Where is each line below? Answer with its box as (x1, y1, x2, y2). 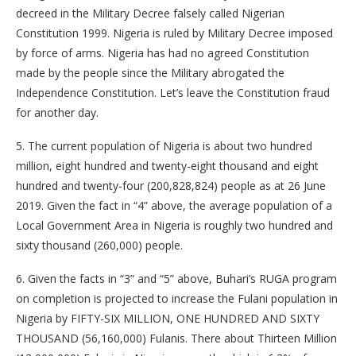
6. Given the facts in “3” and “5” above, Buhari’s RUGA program (16, 271, 337, 287)
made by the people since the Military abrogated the (16, 65, 284, 81)
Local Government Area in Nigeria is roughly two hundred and (16, 218, 333, 234)
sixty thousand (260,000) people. (16, 238, 183, 253)
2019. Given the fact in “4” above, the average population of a (16, 198, 332, 214)
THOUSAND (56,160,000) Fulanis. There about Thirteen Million (16, 331, 337, 346)
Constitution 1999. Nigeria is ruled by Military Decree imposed (16, 25, 333, 41)
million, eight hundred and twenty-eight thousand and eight (16, 158, 319, 174)
